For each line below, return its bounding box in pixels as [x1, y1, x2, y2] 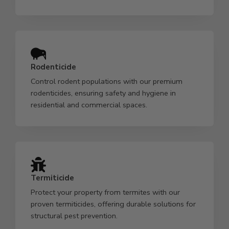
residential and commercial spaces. [31, 99, 147, 110]
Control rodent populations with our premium [31, 76, 182, 86]
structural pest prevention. [31, 210, 118, 221]
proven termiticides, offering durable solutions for [31, 198, 196, 209]
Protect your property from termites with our [31, 187, 180, 197]
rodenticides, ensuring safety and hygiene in [31, 87, 176, 98]
